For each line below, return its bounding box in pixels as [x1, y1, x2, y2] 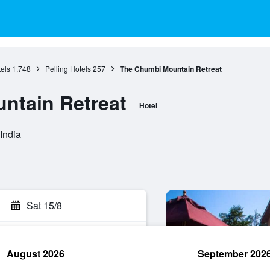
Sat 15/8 [27, 198, 62, 212]
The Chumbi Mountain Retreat [119, 63, 222, 74]
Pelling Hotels [45, 63, 91, 74]
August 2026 [7, 246, 64, 260]
